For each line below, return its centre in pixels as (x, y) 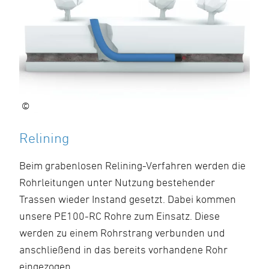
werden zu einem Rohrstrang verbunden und (122, 233)
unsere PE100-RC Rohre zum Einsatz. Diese (119, 216)
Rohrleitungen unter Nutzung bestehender (117, 182)
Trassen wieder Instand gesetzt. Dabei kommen (128, 199)
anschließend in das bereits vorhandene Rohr (123, 249)
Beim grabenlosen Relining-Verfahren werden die (132, 165)
